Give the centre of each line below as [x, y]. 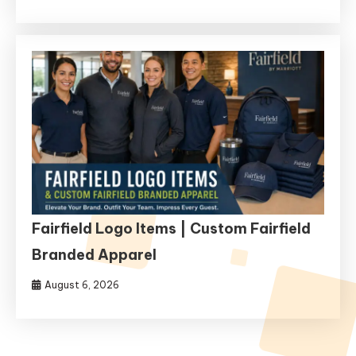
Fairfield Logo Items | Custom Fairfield [172, 229]
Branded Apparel [95, 255]
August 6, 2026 [82, 285]
